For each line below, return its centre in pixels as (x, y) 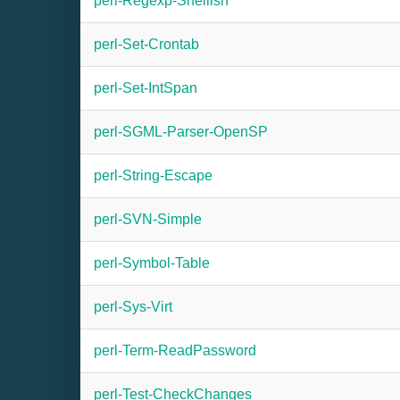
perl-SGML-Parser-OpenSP (181, 132)
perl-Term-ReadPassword (175, 350)
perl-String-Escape (153, 175)
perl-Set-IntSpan (146, 88)
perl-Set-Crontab (146, 44)
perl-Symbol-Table (152, 263)
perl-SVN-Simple (148, 219)
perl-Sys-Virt (133, 307)
